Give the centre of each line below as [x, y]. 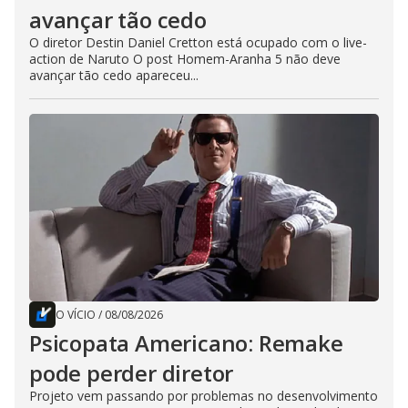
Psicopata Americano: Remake [186, 343]
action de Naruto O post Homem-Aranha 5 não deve [185, 59]
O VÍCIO [76, 315]
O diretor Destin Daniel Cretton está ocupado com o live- [198, 43]
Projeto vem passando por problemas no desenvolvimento [204, 396]
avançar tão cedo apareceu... [114, 76]
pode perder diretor [132, 373]
